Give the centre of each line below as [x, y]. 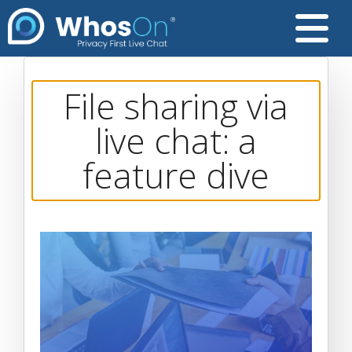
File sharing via [176, 106]
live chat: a [176, 141]
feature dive [176, 175]
